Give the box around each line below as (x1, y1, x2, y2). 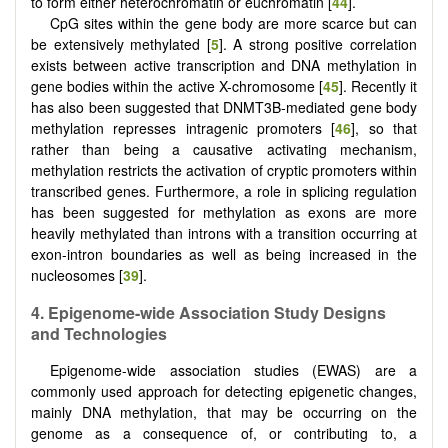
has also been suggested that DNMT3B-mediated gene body (31, 96, 417, 117)
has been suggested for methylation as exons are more (31, 201, 417, 222)
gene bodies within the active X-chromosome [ (31, 75, 323, 96)
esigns (335, 300, 386, 324)
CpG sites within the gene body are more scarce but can (50, 12, 417, 33)
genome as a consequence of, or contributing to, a (31, 423, 417, 444)
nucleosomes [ (31, 264, 123, 285)
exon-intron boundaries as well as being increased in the (31, 243, 417, 264)
